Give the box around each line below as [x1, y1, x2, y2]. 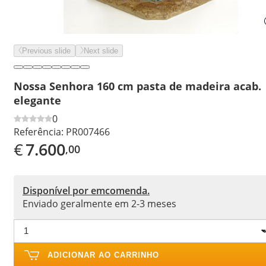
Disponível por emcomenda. [23, 183, 150, 197]
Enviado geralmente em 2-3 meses [23, 197, 176, 210]
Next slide [84, 46, 118, 55]
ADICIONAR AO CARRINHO [47, 250, 159, 259]
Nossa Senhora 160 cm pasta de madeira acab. [14, 78, 261, 93]
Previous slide [22, 46, 71, 55]
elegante [14, 93, 61, 107]
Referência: [14, 125, 64, 138]
